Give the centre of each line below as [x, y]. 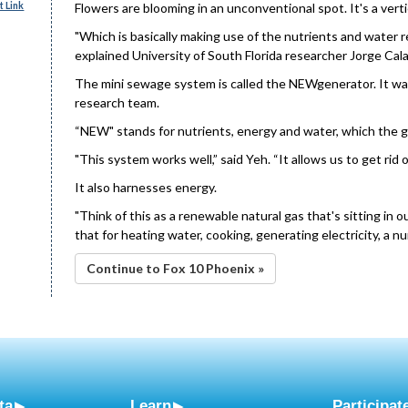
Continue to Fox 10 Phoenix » [175, 268]
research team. [117, 102]
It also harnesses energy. [146, 187]
